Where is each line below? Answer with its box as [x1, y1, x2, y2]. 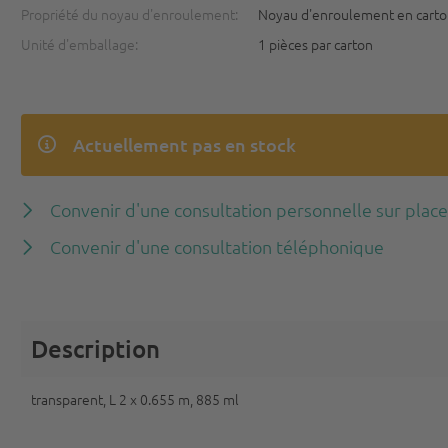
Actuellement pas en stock [73, 133, 297, 156]
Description [31, 333, 161, 364]
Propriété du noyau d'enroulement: [21, 4, 239, 24]
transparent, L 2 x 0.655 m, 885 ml [31, 389, 240, 409]
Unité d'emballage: [21, 34, 139, 54]
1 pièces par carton [258, 34, 374, 54]
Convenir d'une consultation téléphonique [50, 235, 385, 258]
